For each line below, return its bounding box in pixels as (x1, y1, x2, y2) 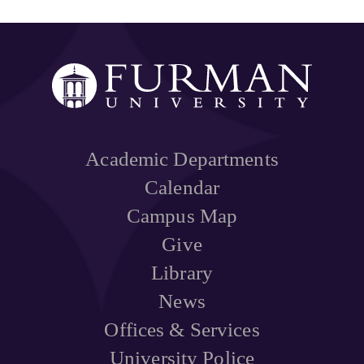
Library (151, 262, 213, 284)
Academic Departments (85, 148, 279, 170)
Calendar (145, 176, 219, 198)
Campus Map (126, 205, 238, 227)
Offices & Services (104, 318, 260, 340)
